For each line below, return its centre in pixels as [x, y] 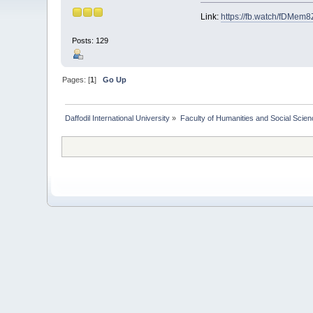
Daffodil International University [118, 118]
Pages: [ [77, 80]
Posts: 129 [90, 40]
